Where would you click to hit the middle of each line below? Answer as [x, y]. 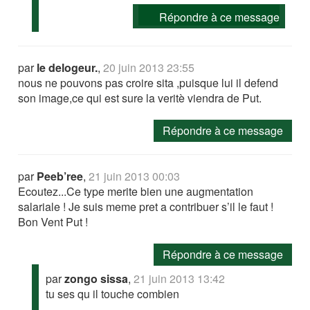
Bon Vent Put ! [53, 221]
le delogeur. [67, 67]
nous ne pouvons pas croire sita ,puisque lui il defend [148, 82]
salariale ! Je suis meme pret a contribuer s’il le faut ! [146, 206]
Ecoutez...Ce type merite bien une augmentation [136, 191]
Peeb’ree [60, 176]
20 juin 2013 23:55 [149, 67]
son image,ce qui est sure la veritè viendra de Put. [140, 98]
